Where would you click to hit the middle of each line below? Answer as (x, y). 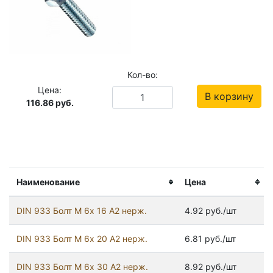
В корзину (229, 96)
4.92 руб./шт (211, 211)
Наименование (48, 182)
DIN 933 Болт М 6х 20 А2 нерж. (82, 239)
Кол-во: (142, 75)
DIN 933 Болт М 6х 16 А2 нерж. (82, 211)
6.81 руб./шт (210, 239)
